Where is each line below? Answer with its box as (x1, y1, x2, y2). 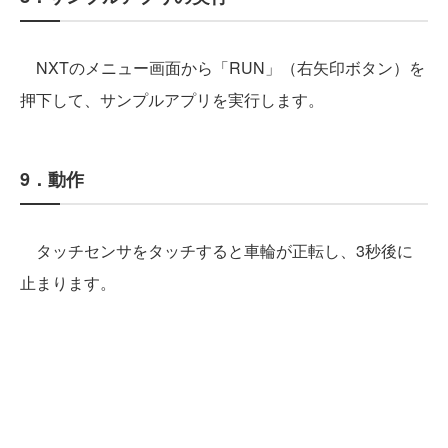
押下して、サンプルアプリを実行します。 (20, 88, 324, 112)
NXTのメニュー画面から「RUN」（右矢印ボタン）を (20, 56, 425, 80)
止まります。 (20, 271, 116, 295)
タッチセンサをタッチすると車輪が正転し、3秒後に (20, 239, 413, 263)
